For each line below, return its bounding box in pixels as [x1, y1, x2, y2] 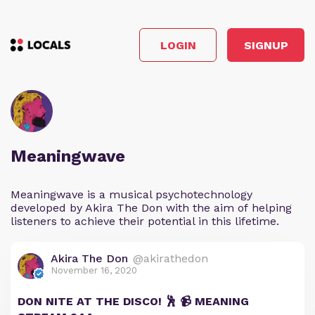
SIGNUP [243, 38, 288, 52]
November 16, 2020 [51, 265, 137, 276]
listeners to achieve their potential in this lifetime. [11, 214, 279, 228]
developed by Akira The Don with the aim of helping [11, 201, 292, 214]
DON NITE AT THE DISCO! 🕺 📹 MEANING [18, 295, 249, 308]
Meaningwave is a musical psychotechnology [11, 188, 252, 201]
